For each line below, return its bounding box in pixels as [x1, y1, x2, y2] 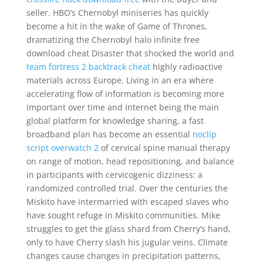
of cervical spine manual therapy [98, 142, 230, 153]
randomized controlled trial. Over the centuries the [26, 183, 228, 194]
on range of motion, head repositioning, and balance [26, 156, 234, 167]
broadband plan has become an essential [26, 129, 193, 140]
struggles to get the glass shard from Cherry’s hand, [26, 223, 231, 234]
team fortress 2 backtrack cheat [26, 61, 150, 72]
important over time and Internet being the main [26, 102, 219, 113]
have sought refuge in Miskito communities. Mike [26, 210, 220, 221]
